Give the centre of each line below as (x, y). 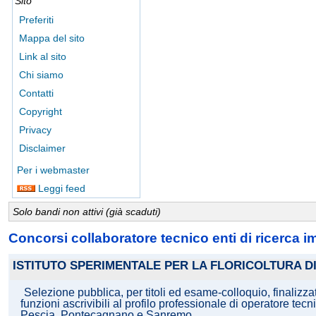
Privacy (35, 130)
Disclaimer (42, 148)
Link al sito (43, 56)
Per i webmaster (53, 170)
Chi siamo (41, 75)
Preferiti (36, 20)
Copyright (41, 111)
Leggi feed (60, 188)
